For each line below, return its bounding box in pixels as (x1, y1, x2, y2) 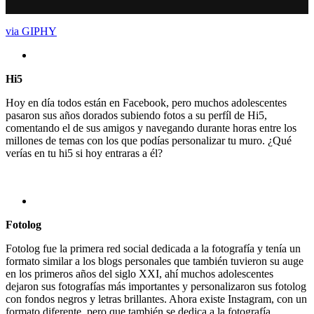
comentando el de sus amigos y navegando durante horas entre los (6, 122, 296, 135)
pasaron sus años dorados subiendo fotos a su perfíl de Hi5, (6, 109, 267, 122)
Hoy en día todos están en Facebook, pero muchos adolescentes (6, 97, 287, 109)
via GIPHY (6, 25, 57, 38)
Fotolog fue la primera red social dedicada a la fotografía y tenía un (6, 243, 301, 255)
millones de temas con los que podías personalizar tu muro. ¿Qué (6, 135, 292, 147)
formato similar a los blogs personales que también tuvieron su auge (6, 255, 303, 268)
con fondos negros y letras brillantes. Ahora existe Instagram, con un (6, 293, 307, 306)
